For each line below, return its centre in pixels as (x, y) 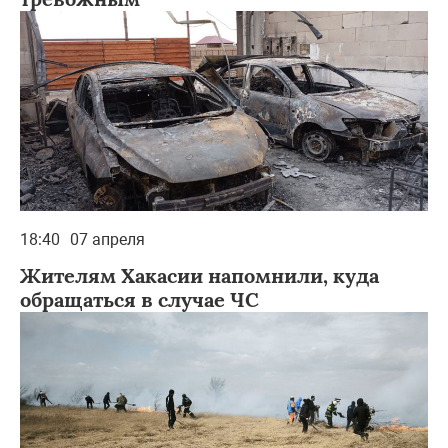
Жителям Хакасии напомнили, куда (199, 275)
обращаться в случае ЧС (139, 299)
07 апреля (107, 239)
